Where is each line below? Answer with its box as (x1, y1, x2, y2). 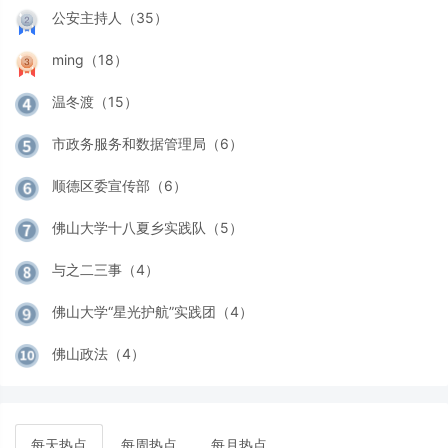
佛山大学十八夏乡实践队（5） (52, 218, 243, 236)
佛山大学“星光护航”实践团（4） (52, 302, 253, 320)
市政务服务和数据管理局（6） (52, 134, 243, 152)
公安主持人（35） (52, 8, 168, 26)
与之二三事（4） (52, 260, 159, 278)
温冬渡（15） (52, 92, 138, 110)
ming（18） (52, 50, 128, 68)
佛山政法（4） (52, 344, 145, 362)
